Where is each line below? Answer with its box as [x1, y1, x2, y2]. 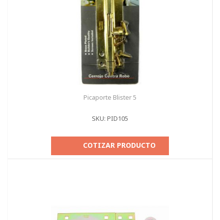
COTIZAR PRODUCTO [83, 140, 156, 150]
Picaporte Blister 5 [83, 93, 137, 102]
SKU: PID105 [92, 114, 128, 123]
